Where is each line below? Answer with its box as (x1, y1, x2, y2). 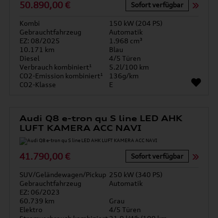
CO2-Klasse (19, 80, 56, 89)
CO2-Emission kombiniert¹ (19, 72, 104, 80)
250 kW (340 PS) (109, 170, 163, 179)
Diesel (19, 54, 40, 62)
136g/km (109, 72, 139, 80)
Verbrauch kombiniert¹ (19, 63, 92, 71)
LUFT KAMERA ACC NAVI (19, 123, 142, 133)
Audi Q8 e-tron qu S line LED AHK (19, 113, 183, 123)
